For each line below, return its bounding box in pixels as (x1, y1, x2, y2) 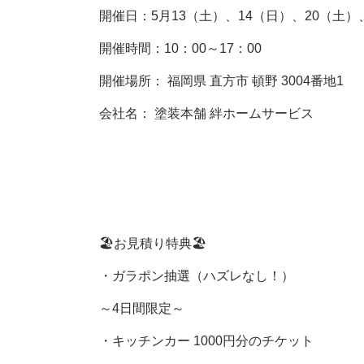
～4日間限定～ (99, 301, 184, 315)
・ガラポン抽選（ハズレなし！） (99, 269, 297, 283)
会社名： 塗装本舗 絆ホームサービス (99, 106, 314, 120)
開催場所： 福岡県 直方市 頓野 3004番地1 (99, 74, 344, 88)
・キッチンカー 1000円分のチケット (99, 334, 314, 348)
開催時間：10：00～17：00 (99, 41, 262, 55)
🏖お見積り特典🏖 (99, 236, 206, 250)
